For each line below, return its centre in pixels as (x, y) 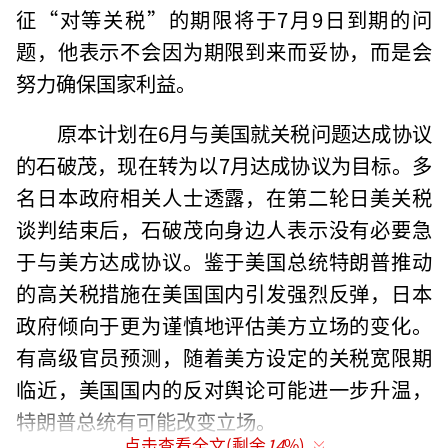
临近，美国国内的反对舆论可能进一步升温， (224, 388)
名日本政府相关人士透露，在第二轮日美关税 (224, 196)
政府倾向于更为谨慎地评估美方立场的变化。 (224, 324)
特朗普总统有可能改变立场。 (146, 420)
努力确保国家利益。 (106, 82)
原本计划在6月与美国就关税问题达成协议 (244, 132)
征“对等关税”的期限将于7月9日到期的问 (224, 18)
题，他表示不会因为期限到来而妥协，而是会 (224, 50)
